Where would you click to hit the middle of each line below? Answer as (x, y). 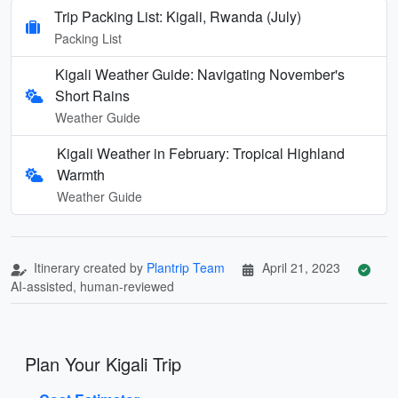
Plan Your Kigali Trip (103, 363)
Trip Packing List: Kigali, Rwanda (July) (178, 16)
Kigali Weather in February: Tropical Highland (200, 153)
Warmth (80, 174)
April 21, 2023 (301, 267)
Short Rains (93, 95)
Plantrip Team (186, 267)
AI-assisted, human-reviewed (92, 286)
